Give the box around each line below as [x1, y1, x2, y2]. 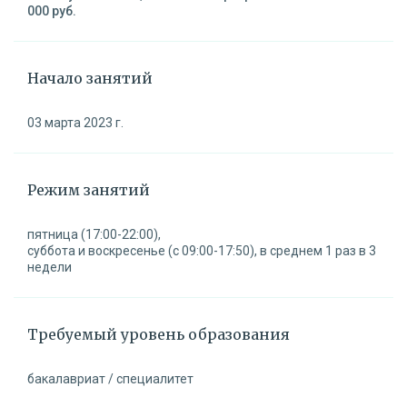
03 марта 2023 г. [27, 114, 124, 130]
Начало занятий [27, 68, 153, 87]
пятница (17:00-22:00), [27, 226, 161, 242]
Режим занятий [27, 180, 150, 199]
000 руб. [27, 3, 76, 18]
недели [27, 259, 72, 274]
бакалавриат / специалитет [27, 371, 194, 386]
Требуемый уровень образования [27, 324, 290, 343]
